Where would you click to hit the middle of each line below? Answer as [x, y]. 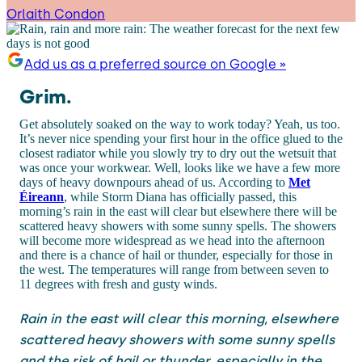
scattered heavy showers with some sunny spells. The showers [178, 225]
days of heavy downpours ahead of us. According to [154, 182]
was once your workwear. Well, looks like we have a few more [180, 167]
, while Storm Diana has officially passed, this [180, 196]
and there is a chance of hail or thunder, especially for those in [176, 255]
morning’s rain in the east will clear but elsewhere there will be [178, 211]
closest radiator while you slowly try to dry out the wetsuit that [178, 153]
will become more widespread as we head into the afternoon [172, 240]
